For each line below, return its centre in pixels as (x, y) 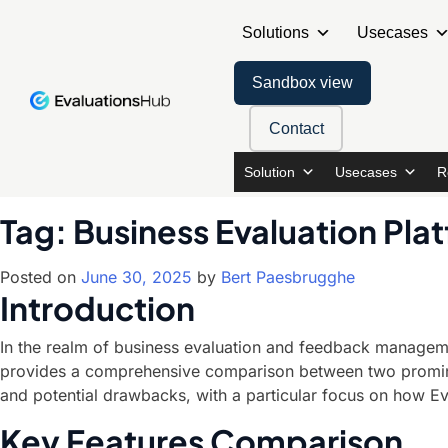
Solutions (275, 32)
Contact (296, 128)
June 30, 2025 (136, 277)
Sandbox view (302, 82)
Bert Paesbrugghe (288, 277)
